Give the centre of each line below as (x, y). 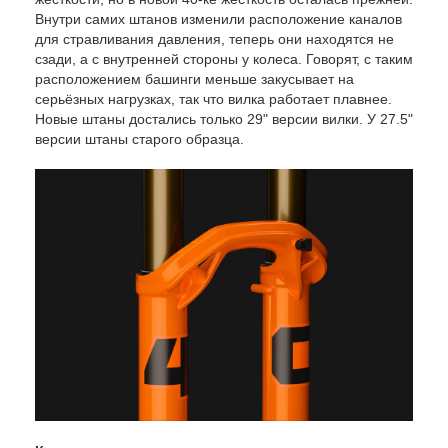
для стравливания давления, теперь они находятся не (214, 38)
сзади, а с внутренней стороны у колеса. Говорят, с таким (224, 58)
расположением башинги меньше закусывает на (194, 78)
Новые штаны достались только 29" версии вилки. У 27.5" (224, 118)
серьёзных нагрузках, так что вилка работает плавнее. (213, 98)
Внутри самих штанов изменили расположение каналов (218, 18)
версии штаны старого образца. (139, 138)
